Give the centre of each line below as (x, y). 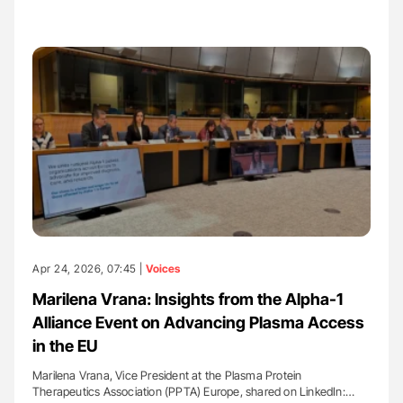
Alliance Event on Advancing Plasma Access (198, 322)
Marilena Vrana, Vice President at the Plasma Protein (167, 375)
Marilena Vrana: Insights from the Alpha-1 (188, 299)
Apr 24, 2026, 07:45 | (89, 269)
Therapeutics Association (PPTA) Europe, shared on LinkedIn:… (194, 391)
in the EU (65, 346)
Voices (163, 269)
